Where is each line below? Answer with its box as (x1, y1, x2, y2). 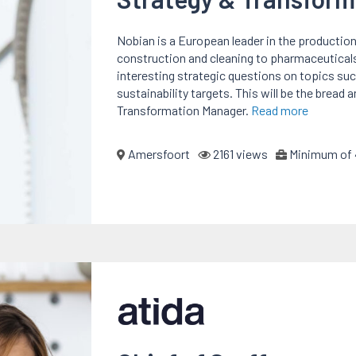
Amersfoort (125, 146, 190, 162)
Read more (250, 103, 308, 118)
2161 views (210, 146, 268, 162)
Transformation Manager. (116, 103, 251, 118)
